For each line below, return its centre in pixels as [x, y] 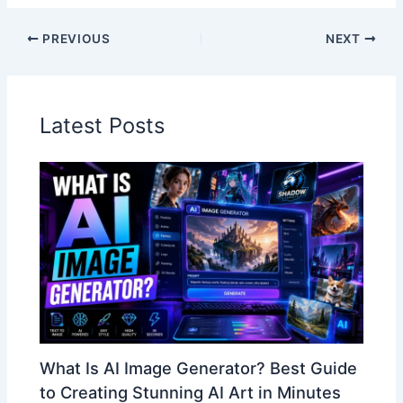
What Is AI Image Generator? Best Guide [199, 368]
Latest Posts [103, 125]
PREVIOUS [75, 39]
